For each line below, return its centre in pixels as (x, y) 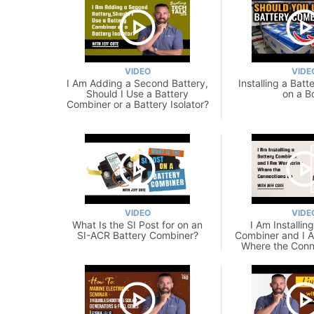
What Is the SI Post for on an (137, 224)
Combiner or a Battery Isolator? (137, 104)
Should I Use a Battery (137, 93)
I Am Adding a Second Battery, (137, 83)
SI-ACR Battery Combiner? (137, 235)
